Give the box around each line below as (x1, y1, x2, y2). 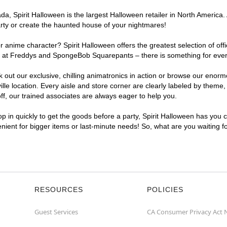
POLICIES (147, 185, 183, 194)
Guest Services (34, 207, 78, 216)
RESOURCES (34, 185, 83, 194)
